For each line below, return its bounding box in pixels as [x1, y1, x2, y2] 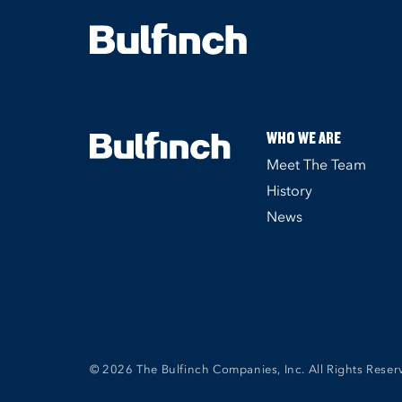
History [267, 181, 313, 199]
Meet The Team [267, 155, 367, 173]
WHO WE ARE [267, 127, 342, 148]
